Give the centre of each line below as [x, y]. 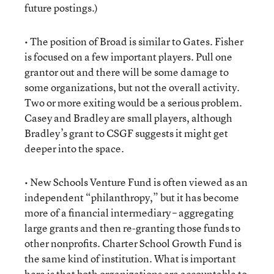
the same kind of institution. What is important [130, 258]
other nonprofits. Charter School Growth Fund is [133, 243]
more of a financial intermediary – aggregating [129, 213]
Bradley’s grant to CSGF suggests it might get [126, 133]
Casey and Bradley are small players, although [128, 118]
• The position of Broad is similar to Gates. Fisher [134, 41]
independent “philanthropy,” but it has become [132, 197]
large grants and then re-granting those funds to [132, 228]
